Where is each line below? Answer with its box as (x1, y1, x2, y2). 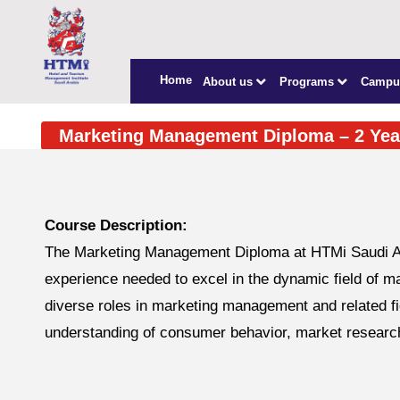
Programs (279, 74, 335, 88)
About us (203, 74, 254, 88)
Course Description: (45, 217, 187, 234)
